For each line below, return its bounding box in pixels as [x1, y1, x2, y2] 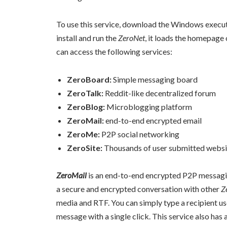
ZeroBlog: [67, 101, 105, 111]
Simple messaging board [111, 74, 198, 84]
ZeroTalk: [67, 88, 103, 98]
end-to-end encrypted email [104, 115, 202, 125]
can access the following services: [56, 47, 172, 57]
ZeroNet [118, 33, 145, 43]
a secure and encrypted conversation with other [56, 183, 221, 194]
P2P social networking [100, 129, 179, 139]
